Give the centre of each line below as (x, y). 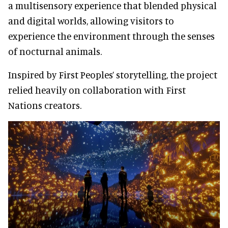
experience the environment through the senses (111, 36)
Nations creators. (45, 105)
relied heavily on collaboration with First (97, 90)
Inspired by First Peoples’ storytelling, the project (113, 75)
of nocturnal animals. (55, 51)
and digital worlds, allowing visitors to (91, 21)
